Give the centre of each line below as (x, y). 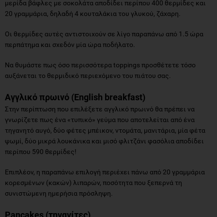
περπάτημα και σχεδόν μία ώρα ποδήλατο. (70, 44)
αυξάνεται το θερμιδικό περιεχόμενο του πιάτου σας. (88, 75)
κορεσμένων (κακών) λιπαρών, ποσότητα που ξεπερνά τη (93, 182)
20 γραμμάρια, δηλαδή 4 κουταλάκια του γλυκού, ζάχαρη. (93, 13)
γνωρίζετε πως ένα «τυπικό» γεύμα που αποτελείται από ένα (100, 119)
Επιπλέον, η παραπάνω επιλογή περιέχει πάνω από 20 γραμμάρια (105, 172)
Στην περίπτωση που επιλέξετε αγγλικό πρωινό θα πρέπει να (100, 109)
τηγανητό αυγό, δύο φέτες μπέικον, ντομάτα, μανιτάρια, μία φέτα (105, 130)
